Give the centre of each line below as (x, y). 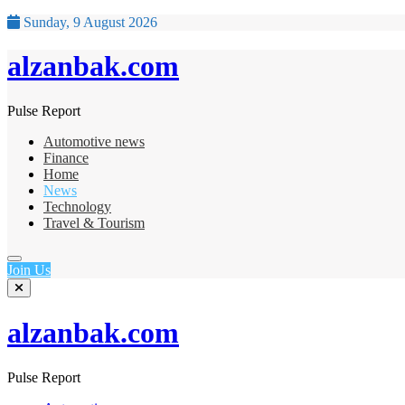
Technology (77, 206)
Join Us (29, 269)
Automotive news (94, 141)
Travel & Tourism (94, 222)
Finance (66, 157)
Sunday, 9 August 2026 (89, 22)
